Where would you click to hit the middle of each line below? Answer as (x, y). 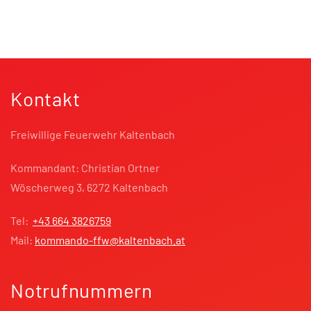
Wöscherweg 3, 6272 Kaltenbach (89, 187)
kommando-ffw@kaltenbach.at (110, 240)
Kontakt (45, 99)
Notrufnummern (82, 290)
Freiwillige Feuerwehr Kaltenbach (93, 134)
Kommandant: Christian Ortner (85, 168)
